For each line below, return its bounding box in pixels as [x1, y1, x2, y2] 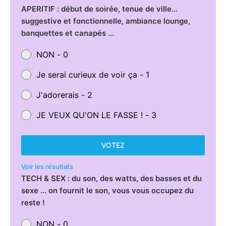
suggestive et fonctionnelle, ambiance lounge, [21, 16, 190, 26]
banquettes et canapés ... [21, 28, 114, 38]
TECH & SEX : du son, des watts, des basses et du [21, 173, 202, 183]
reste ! [21, 197, 45, 207]
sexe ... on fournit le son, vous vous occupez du [21, 185, 194, 195]
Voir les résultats [21, 162, 73, 171]
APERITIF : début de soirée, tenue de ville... [21, 4, 178, 14]
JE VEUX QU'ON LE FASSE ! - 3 [36, 109, 156, 120]
